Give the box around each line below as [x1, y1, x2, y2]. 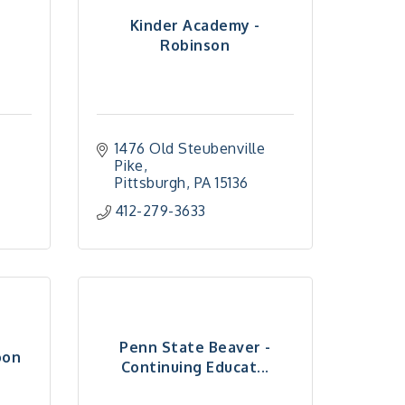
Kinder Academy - [129, 15, 260, 34]
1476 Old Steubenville [114, 139, 266, 157]
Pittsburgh [114, 174, 186, 192]
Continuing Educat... [120, 357, 269, 376]
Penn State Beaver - [119, 337, 271, 356]
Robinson [160, 35, 231, 54]
